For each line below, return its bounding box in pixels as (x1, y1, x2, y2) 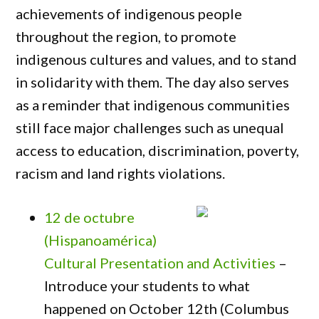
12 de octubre (44, 209, 135, 226)
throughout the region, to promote (16, 28, 237, 45)
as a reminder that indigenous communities (16, 96, 291, 113)
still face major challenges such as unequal (16, 119, 285, 136)
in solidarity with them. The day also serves (16, 73, 290, 90)
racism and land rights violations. (16, 164, 226, 182)
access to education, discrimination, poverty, (16, 142, 300, 159)
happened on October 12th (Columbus (44, 300, 290, 317)
